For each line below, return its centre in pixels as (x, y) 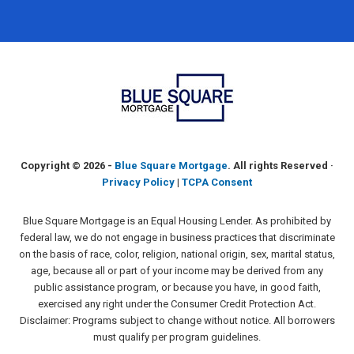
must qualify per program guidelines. (177, 337)
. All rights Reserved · (281, 166)
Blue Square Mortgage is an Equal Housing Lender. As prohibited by (177, 221)
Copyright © (52, 166)
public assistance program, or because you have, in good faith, (177, 287)
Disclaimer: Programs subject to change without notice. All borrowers (177, 320)
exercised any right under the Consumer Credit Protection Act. (177, 304)
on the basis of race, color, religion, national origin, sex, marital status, (177, 254)
